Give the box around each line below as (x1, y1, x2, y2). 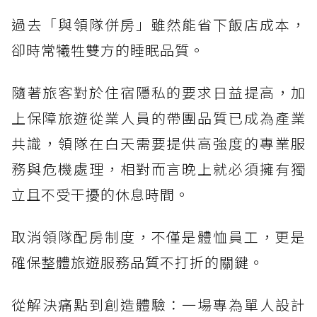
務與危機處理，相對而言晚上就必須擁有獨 (11, 158, 306, 179)
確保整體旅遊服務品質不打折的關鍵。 (11, 251, 264, 272)
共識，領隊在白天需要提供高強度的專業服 (11, 132, 306, 154)
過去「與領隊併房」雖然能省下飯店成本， (11, 13, 306, 35)
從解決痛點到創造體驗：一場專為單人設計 (11, 294, 306, 315)
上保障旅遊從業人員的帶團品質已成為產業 (11, 107, 306, 128)
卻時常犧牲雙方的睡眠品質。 (11, 39, 204, 60)
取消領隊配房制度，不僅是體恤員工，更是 (11, 226, 306, 247)
